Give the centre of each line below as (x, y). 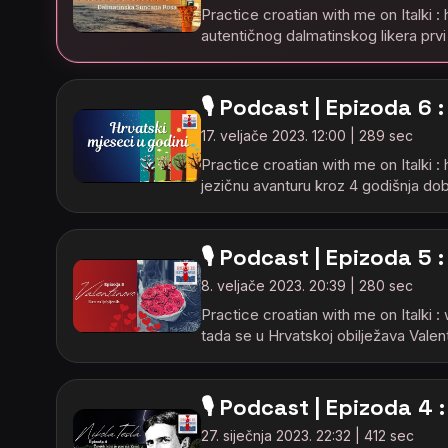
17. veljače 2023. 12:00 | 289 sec (307, 135)
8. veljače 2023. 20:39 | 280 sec (307, 285)
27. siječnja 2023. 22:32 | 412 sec (307, 435)
